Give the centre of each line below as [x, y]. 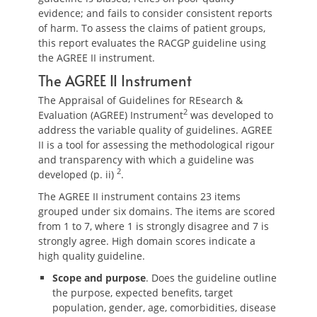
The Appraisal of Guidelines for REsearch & [140, 100]
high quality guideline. [92, 256]
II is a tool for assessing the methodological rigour [156, 145]
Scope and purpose [99, 278]
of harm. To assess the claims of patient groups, [152, 28]
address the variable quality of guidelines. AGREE [155, 130]
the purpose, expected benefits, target [143, 293]
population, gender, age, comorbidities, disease [164, 307]
